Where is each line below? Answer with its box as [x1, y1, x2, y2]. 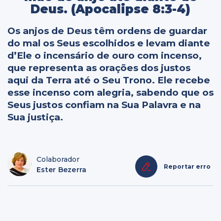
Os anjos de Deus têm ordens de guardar [7, 25, 207, 37]
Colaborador [37, 155, 79, 164]
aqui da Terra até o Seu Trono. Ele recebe [7, 74, 210, 86]
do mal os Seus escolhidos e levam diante [7, 37, 210, 49]
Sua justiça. [7, 111, 63, 123]
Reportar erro [164, 163, 211, 171]
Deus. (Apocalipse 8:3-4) [31, 1, 190, 16]
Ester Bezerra [37, 165, 87, 175]
